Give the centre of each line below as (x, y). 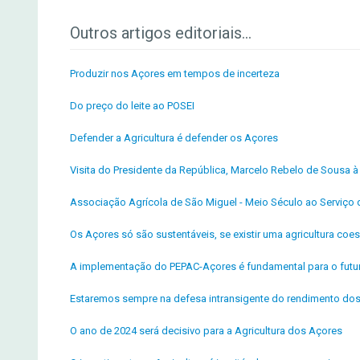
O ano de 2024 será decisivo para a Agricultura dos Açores (206, 331)
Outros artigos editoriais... (161, 33)
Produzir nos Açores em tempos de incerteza (175, 74)
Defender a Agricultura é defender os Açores (174, 138)
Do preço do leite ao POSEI (132, 106)
